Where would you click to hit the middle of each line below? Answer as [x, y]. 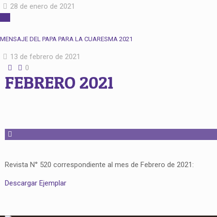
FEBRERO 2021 [59, 82]
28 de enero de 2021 [43, 6]
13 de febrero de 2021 [45, 57]
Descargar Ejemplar [36, 183]
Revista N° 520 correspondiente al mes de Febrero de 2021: [99, 165]
